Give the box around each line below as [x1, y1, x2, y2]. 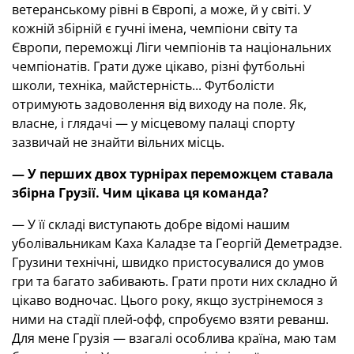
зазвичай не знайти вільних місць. [12, 134, 224, 151]
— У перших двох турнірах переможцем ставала [12, 165, 333, 183]
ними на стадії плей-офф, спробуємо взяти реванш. [12, 311, 329, 328]
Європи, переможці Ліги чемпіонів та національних [12, 39, 331, 56]
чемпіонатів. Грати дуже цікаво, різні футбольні [12, 58, 305, 75]
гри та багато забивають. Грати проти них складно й [12, 273, 337, 290]
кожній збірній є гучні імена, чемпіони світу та [12, 20, 298, 37]
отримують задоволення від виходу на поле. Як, [12, 96, 307, 113]
